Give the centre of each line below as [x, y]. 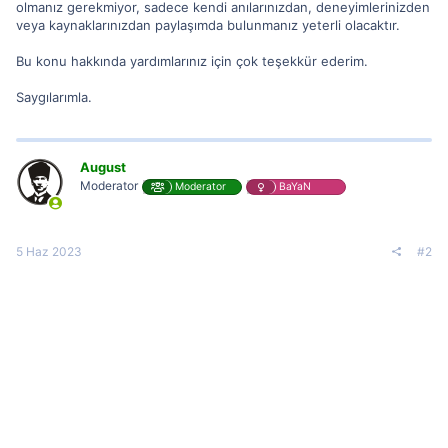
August [103, 166]
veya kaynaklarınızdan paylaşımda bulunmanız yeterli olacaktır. [208, 24]
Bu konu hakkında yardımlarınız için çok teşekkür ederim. [192, 60]
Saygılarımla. [54, 96]
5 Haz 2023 [49, 251]
